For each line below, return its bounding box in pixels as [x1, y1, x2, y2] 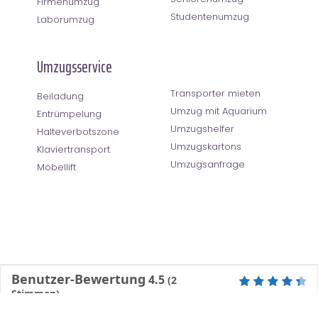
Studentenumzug [170, 9, 249, 23]
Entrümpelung [37, 106, 102, 121]
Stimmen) [11, 286, 60, 300]
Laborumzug [37, 12, 94, 26]
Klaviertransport [37, 142, 110, 156]
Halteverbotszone [37, 124, 119, 138]
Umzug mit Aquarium [170, 104, 267, 118]
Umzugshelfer [170, 121, 234, 136]
